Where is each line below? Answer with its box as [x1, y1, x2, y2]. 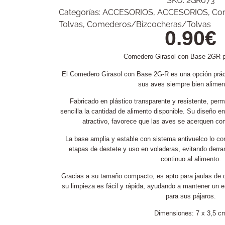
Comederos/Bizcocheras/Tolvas [87, 20, 211, 30]
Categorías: [59, 8, 102, 18]
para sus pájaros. [165, 192, 216, 200]
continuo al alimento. [160, 155, 221, 163]
